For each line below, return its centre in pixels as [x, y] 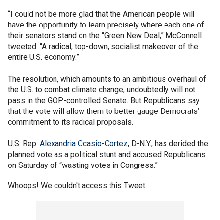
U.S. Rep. [24, 144]
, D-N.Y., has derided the [168, 144]
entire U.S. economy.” [43, 57]
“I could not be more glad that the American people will [101, 14]
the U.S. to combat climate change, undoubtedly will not [102, 90]
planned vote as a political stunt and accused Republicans [107, 154]
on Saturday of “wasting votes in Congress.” [83, 165]
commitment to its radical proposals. [70, 122]
